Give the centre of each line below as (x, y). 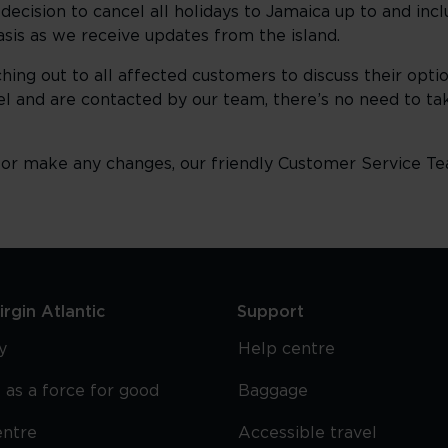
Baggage (273, 391)
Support (271, 312)
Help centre (287, 349)
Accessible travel (308, 433)
